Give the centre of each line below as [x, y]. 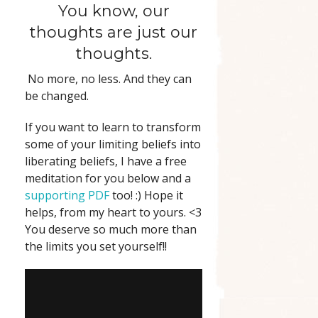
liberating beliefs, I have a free [106, 161]
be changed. [57, 96]
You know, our [114, 11]
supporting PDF [67, 196]
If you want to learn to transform [113, 127]
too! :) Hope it [146, 196]
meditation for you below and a [108, 179]
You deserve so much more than [111, 230]
